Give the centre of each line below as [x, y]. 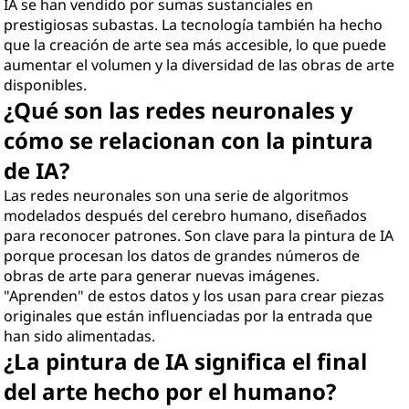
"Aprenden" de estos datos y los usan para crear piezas [194, 296]
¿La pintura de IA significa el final [186, 361]
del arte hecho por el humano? [170, 391]
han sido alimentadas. [80, 336]
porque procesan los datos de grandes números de [182, 256]
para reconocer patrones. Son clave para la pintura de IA [199, 236]
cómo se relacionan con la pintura [189, 140]
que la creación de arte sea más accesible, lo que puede [195, 45]
